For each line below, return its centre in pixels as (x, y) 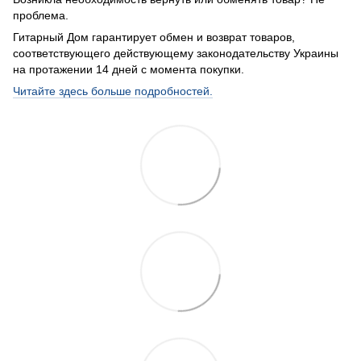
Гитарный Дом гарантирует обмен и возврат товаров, (154, 37)
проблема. (41, 15)
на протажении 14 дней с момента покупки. (130, 69)
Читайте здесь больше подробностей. (113, 91)
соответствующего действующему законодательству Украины (176, 53)
